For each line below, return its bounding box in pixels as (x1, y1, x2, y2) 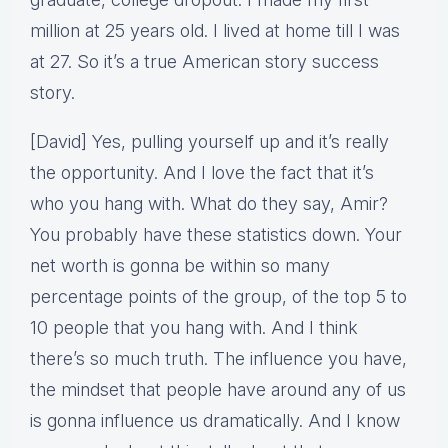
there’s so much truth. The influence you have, (30, 348, 407, 370)
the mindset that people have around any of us (30, 379, 406, 401)
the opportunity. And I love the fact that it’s (30, 162, 374, 184)
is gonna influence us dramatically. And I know (30, 410, 400, 432)
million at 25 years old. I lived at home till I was (30, 20, 400, 42)
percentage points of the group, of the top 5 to (30, 286, 407, 308)
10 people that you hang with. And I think (30, 317, 358, 339)
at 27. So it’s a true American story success (30, 51, 379, 73)
